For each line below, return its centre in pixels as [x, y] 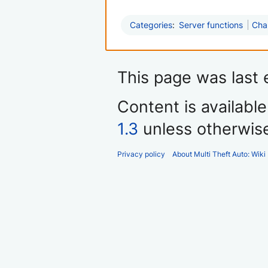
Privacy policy [141, 154]
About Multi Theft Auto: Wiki [219, 154]
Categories [151, 25]
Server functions [211, 25]
